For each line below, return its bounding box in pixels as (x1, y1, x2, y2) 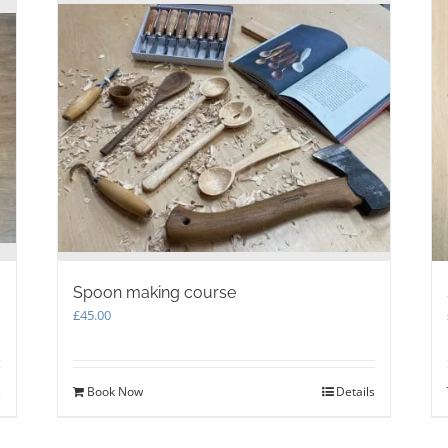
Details (335, 382, 375, 400)
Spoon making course (73, 282, 237, 302)
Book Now (87, 382, 144, 400)
